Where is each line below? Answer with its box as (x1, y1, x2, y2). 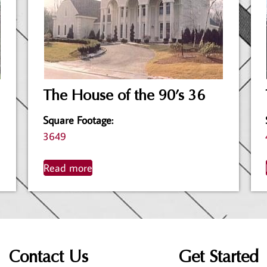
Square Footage (43, 113, 112, 127)
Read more (44, 160, 93, 175)
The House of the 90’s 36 (43, 86, 206, 105)
